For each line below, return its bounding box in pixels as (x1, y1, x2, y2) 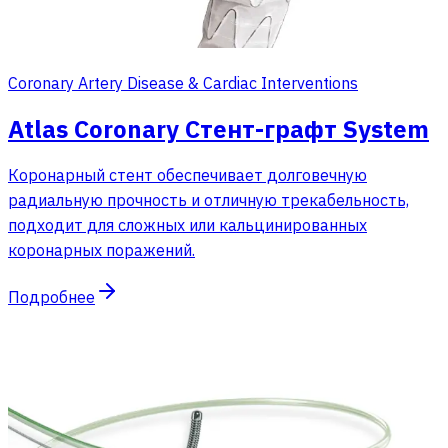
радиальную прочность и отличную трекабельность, (8, 189, 409, 210)
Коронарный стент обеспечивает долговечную (8, 164, 367, 185)
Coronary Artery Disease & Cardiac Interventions (8, 72, 358, 93)
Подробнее (8, 286, 95, 307)
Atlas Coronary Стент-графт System (8, 112, 429, 145)
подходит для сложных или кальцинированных (8, 214, 367, 235)
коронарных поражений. (8, 239, 195, 260)
